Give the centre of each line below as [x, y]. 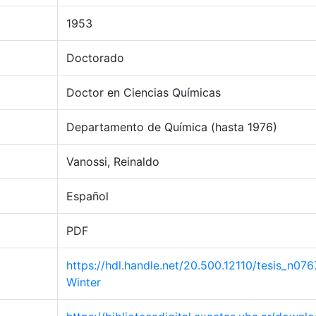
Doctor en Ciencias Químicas [144, 92]
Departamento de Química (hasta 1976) [172, 127]
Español [87, 196]
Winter [84, 282]
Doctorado [95, 58]
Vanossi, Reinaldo [113, 162]
